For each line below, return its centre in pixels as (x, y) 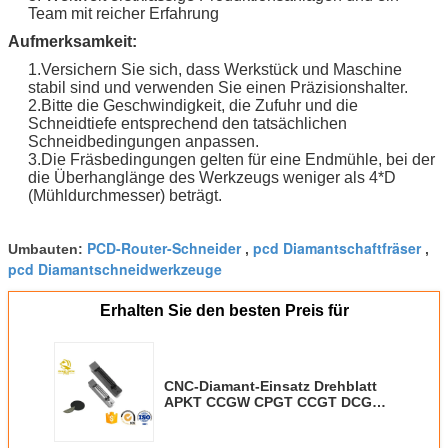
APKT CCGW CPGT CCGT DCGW (274, 401)
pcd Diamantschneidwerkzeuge (115, 268)
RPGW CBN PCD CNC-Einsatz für (275, 433)
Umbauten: (47, 248)
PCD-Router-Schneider (164, 247)
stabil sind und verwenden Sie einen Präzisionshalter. (218, 87)
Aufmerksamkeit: (72, 41)
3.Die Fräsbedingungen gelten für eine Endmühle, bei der (231, 159)
